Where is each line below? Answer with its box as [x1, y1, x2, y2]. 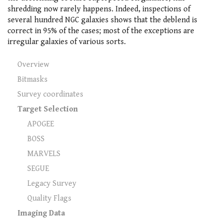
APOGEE [27, 119, 54, 129]
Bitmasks [17, 74, 48, 84]
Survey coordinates [17, 89, 83, 99]
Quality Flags [27, 193, 71, 203]
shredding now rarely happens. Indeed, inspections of [7, 4, 190, 14]
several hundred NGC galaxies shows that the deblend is [7, 15, 197, 25]
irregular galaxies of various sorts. [7, 37, 126, 47]
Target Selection [17, 104, 78, 114]
